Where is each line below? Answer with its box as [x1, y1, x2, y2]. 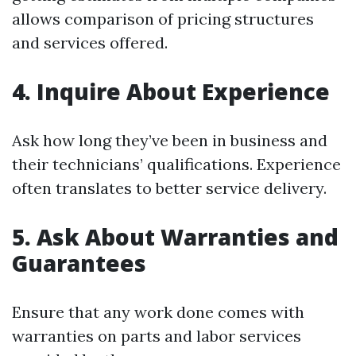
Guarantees [12, 248, 146, 278]
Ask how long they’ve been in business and [12, 130, 327, 150]
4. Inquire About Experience [12, 76, 330, 106]
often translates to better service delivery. [12, 178, 327, 198]
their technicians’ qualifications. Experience [12, 154, 341, 174]
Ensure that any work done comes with [12, 302, 304, 322]
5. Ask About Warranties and [12, 222, 339, 252]
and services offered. [12, 33, 168, 52]
